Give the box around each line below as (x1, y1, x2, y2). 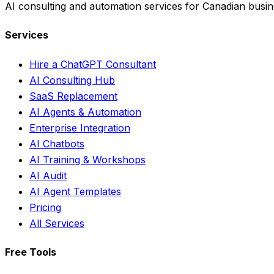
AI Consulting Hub (29, 73, 115, 86)
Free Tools (5, 245, 56, 258)
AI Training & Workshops (29, 153, 146, 166)
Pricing (29, 201, 61, 213)
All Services (29, 217, 84, 229)
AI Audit (29, 169, 67, 182)
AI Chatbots (29, 137, 84, 150)
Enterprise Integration (29, 121, 130, 134)
